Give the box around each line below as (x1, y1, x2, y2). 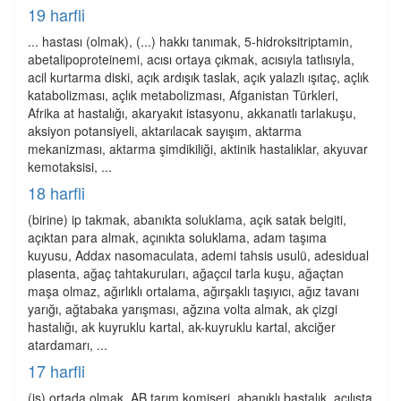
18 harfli (28, 181, 85, 204)
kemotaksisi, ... (28, 158, 112, 175)
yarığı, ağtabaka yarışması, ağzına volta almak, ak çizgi (28, 300, 337, 318)
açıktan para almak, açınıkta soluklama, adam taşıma (28, 228, 327, 246)
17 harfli (28, 359, 85, 382)
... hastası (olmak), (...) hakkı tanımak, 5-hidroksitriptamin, (28, 32, 353, 50)
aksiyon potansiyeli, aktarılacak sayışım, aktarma (28, 122, 302, 140)
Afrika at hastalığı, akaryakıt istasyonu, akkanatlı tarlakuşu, (28, 104, 356, 122)
